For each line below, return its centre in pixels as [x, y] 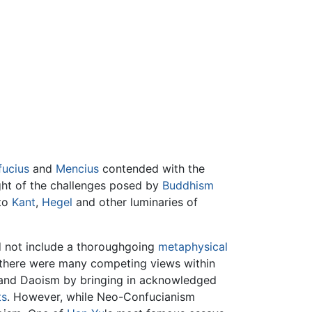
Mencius [77, 169]
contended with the [152, 169]
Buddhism [188, 186]
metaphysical [193, 247]
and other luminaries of [135, 202]
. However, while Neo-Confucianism [101, 297]
